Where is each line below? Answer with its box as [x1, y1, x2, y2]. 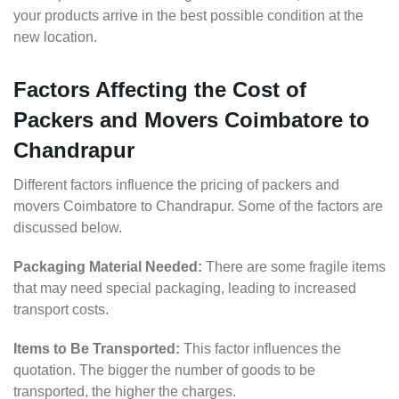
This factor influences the [180, 341, 341, 357]
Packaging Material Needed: [13, 259, 202, 275]
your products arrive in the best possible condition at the [13, 8, 363, 24]
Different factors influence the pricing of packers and [13, 177, 339, 193]
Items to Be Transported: [13, 341, 180, 357]
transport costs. [13, 302, 109, 318]
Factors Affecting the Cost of [13, 77, 306, 102]
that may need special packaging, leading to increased [13, 281, 356, 297]
